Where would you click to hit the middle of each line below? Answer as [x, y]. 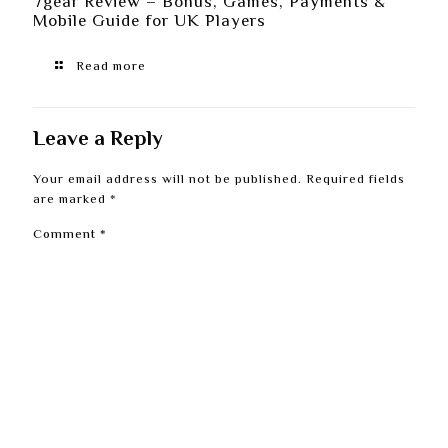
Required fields [355, 180]
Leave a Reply [98, 140]
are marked [71, 200]
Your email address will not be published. [167, 180]
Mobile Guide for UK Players [149, 22]
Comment [66, 235]
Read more [111, 67]
